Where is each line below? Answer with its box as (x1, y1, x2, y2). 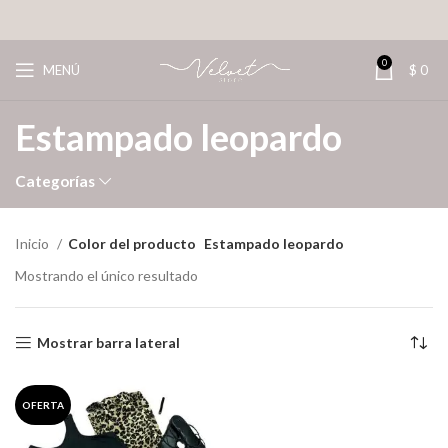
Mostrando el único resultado (15, 267, 198, 285)
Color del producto (68, 235, 196, 253)
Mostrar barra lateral (37, 334, 181, 352)
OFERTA (22, 399, 64, 412)
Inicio (15, 235, 52, 253)
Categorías (15, 172, 95, 191)
